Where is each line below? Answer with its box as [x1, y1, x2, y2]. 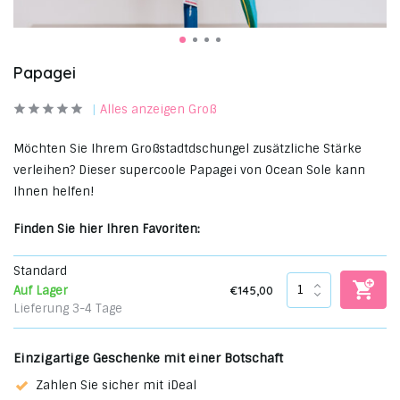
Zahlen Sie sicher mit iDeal [36, 378, 196, 393]
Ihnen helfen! [13, 184, 94, 199]
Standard [13, 263, 67, 279]
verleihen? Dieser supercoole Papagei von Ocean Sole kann [13, 162, 365, 178]
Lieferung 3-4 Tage [13, 301, 122, 316]
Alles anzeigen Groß [100, 102, 216, 117]
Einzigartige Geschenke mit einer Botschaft [13, 350, 283, 366]
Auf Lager [13, 283, 68, 298]
